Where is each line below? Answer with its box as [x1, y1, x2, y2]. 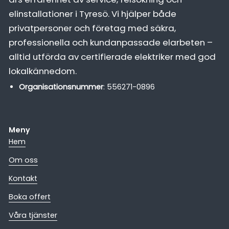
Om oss [8, 154, 38, 165]
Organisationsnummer [18, 82, 103, 93]
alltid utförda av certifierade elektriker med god [8, 51, 216, 63]
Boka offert [8, 191, 51, 202]
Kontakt [8, 173, 37, 184]
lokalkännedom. [8, 65, 77, 78]
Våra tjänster [8, 210, 57, 220]
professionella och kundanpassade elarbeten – [8, 36, 213, 49]
